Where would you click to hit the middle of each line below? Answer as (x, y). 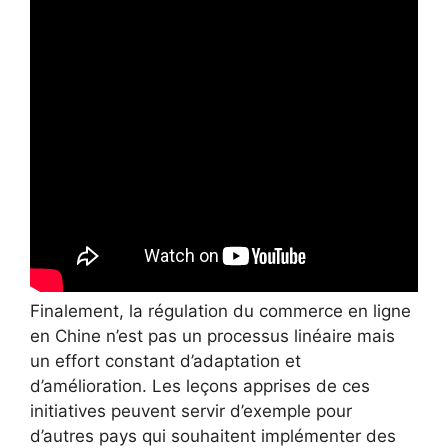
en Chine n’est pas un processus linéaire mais (212, 335)
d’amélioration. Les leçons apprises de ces (200, 385)
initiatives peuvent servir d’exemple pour (191, 410)
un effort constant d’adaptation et (165, 360)
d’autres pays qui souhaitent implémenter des (213, 435)
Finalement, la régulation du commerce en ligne (220, 310)
